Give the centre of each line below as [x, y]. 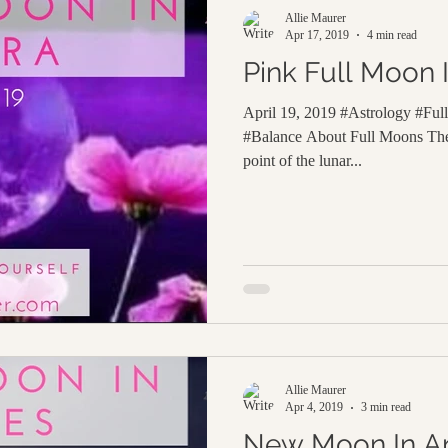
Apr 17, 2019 [317, 34]
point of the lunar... [302, 160]
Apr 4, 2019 [314, 407]
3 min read [386, 407]
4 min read [392, 34]
